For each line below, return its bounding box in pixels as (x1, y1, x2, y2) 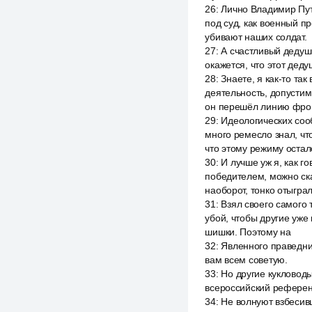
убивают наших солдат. (205, 31, 307, 42)
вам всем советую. (205, 254, 288, 265)
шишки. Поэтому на (205, 226, 291, 237)
